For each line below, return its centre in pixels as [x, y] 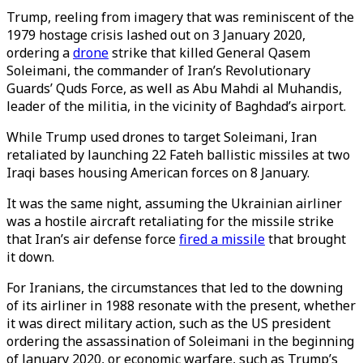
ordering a [40, 53]
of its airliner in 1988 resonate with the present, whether [181, 305]
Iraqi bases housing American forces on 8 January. [160, 173]
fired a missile [222, 239]
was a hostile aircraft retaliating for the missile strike [170, 221]
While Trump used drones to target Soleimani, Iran [162, 137]
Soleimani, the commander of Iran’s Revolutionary [158, 70]
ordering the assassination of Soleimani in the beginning [180, 341]
